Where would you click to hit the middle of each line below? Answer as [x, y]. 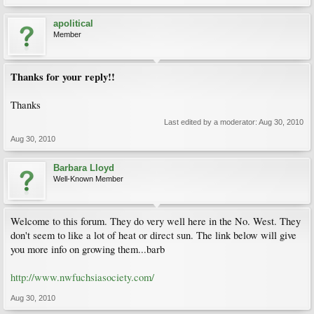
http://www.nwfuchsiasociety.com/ [82, 277]
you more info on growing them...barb [88, 249]
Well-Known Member [88, 179]
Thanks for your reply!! [63, 77]
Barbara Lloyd [84, 168]
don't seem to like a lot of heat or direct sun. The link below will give [153, 235]
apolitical [73, 23]
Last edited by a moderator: [211, 122]
